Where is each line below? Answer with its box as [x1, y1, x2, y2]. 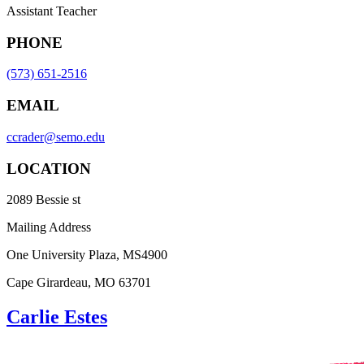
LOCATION [6, 159, 91, 177]
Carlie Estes [6, 306, 107, 328]
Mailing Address [6, 220, 91, 235]
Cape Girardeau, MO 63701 [6, 275, 151, 290]
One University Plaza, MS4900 [6, 248, 167, 262]
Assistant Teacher [6, 4, 97, 18]
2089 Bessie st [6, 193, 80, 207]
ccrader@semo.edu [6, 129, 105, 144]
